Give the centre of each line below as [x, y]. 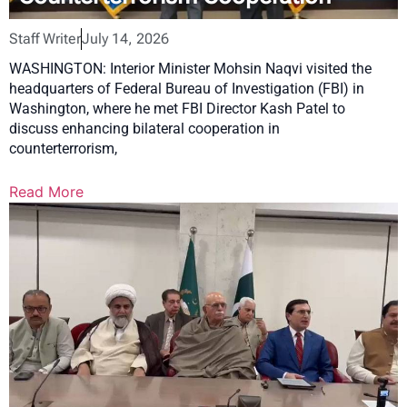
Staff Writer [45, 39]
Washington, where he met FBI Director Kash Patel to [177, 109]
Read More [46, 192]
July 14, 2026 [125, 39]
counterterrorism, [63, 149]
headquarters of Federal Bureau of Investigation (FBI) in [187, 89]
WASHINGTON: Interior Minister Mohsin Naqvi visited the [190, 69]
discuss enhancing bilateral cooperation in [144, 129]
